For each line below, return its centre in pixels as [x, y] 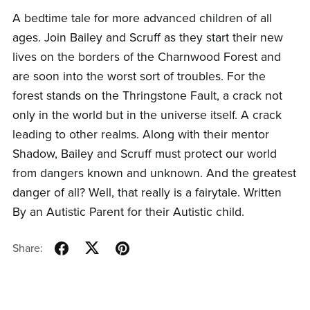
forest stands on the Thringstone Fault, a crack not [147, 96]
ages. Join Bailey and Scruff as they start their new [147, 38]
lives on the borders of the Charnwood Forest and [146, 57]
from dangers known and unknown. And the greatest [154, 174]
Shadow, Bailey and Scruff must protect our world [144, 154]
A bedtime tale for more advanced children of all [142, 19]
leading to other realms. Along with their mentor [140, 135]
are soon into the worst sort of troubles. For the [139, 77]
